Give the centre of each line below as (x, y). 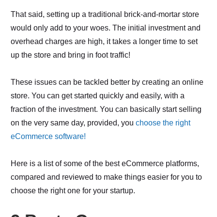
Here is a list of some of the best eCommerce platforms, (105, 164)
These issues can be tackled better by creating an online (107, 82)
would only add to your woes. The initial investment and (106, 28)
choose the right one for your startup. (73, 191)
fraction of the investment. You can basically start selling (106, 109)
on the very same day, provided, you (73, 123)
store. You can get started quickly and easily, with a (98, 96)
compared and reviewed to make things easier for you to (107, 177)
